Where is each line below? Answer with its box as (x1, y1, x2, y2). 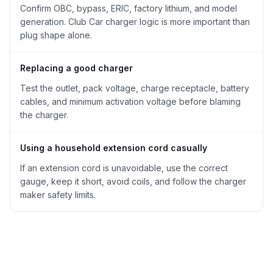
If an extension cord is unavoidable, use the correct (20, 163, 228, 173)
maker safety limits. (20, 190, 96, 200)
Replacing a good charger (20, 63, 133, 73)
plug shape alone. (20, 30, 92, 40)
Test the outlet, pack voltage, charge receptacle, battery (20, 83, 249, 93)
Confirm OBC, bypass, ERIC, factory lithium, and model (20, 3, 237, 13)
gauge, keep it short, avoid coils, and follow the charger (20, 176, 246, 186)
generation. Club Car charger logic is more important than (20, 16, 250, 27)
